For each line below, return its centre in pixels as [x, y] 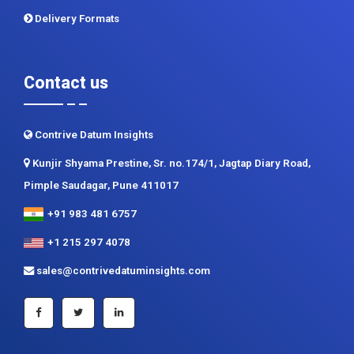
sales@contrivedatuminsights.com [122, 271]
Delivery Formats [76, 19]
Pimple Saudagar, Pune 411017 [101, 186]
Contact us [66, 83]
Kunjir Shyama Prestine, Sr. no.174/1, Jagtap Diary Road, [170, 164]
